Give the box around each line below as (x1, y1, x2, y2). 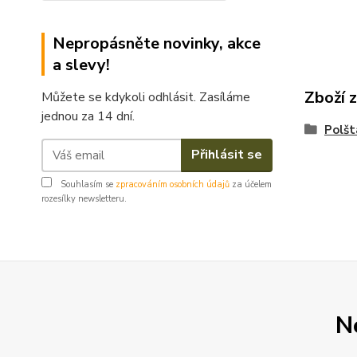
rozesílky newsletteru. (41, 192, 127, 205)
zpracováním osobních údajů (116, 178, 229, 190)
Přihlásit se (190, 146, 262, 164)
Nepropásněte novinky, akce (53, 32, 261, 54)
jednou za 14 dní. (41, 107, 135, 125)
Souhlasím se (58, 178, 116, 190)
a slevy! (53, 53, 110, 76)
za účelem (229, 178, 272, 190)
